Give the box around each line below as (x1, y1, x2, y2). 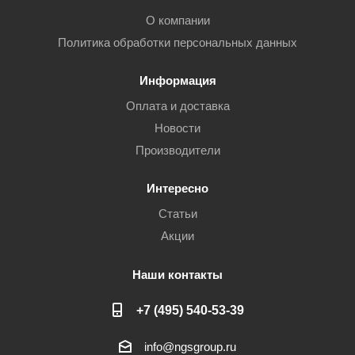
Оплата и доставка (125, 99, 230, 113)
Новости (155, 121, 200, 135)
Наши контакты (132, 268, 223, 281)
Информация (139, 74, 216, 87)
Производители (135, 143, 220, 157)
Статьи (158, 207, 197, 220)
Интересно (147, 181, 208, 195)
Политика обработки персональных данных (58, 36, 297, 49)
